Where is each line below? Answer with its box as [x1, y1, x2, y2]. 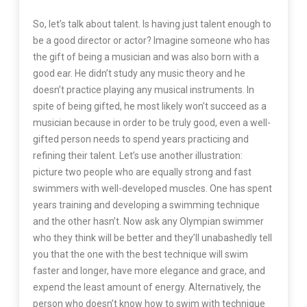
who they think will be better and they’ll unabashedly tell [32, 232, 272, 243]
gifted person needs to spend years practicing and [32, 133, 249, 145]
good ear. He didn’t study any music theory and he [32, 67, 245, 79]
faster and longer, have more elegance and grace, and [32, 265, 265, 276]
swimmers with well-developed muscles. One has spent [32, 182, 272, 194]
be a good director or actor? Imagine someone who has [32, 34, 270, 46]
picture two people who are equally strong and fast [32, 166, 251, 177]
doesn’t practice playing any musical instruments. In [32, 84, 254, 95]
